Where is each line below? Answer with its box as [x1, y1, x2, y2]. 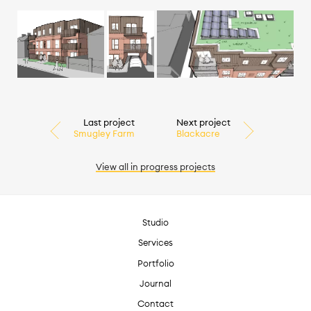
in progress [131, 161, 178, 173]
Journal [140, 277, 171, 289]
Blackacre [176, 128, 220, 140]
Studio [142, 217, 169, 228]
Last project [83, 117, 135, 128]
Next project [176, 117, 230, 128]
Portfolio [137, 257, 174, 269]
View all [96, 161, 131, 173]
